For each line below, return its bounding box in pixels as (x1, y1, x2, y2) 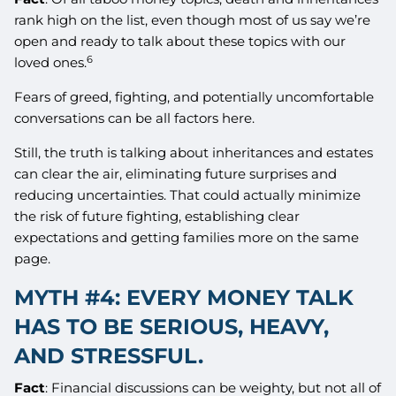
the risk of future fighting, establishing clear (14, 208, 301, 225)
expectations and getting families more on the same (14, 229, 360, 247)
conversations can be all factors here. (14, 110, 255, 127)
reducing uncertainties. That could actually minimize (14, 187, 362, 204)
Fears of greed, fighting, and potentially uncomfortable (14, 88, 375, 106)
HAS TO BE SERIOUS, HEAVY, (14, 314, 330, 340)
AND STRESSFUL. (14, 343, 204, 369)
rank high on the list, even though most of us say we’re (14, 11, 371, 29)
